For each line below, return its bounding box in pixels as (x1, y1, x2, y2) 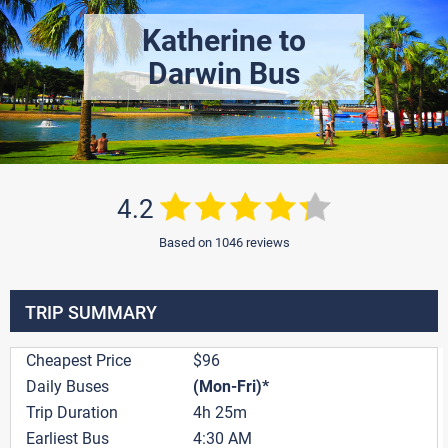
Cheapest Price (26, 351, 131, 371)
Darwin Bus (148, 55, 300, 91)
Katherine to (142, 22, 306, 58)
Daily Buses (26, 377, 109, 397)
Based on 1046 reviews (158, 235, 290, 251)
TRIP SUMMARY (25, 302, 157, 324)
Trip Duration (26, 403, 118, 423)
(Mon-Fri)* (193, 377, 269, 397)
